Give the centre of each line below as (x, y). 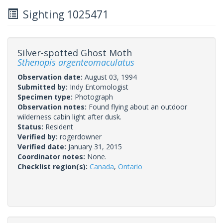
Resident (59, 126)
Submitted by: (44, 87)
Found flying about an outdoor (138, 107)
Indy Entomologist (99, 87)
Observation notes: (53, 107)
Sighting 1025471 (63, 14)
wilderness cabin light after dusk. (69, 116)
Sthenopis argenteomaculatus (76, 62)
